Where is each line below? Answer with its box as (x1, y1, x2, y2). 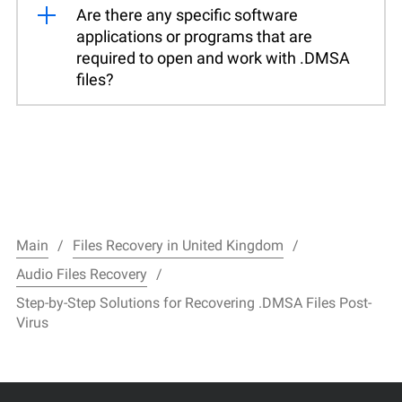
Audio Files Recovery (16, 265, 147, 283)
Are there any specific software (76, 4, 298, 24)
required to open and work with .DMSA (76, 48, 350, 67)
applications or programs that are (76, 26, 312, 46)
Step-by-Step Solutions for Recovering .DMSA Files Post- (16, 293, 371, 311)
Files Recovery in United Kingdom (73, 236, 284, 254)
